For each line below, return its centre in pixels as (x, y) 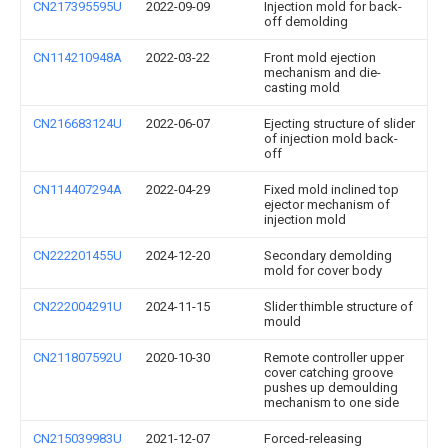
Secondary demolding (328, 255)
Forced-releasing (313, 438)
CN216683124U (77, 123)
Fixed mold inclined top (331, 189)
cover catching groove (328, 372)
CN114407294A (77, 189)
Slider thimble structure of (338, 306)
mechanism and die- (322, 72)
